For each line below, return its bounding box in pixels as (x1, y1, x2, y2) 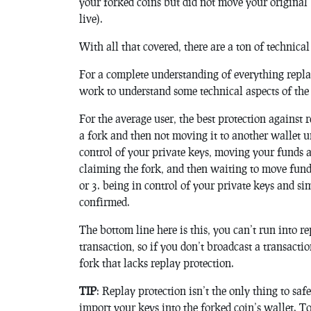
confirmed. (79, 195, 130, 208)
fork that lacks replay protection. (79, 256, 234, 269)
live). (79, 12, 103, 25)
